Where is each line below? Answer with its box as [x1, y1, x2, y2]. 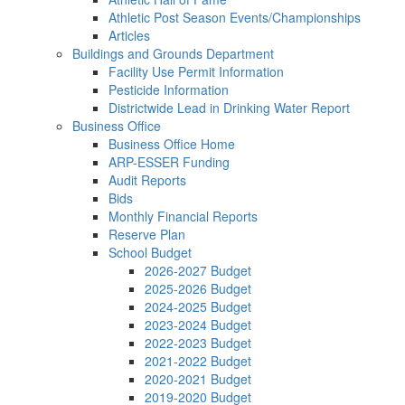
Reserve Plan [108, 225, 185, 243]
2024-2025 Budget [145, 297, 251, 316]
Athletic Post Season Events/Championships [108, 8, 361, 26]
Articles [108, 26, 150, 44]
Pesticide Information [108, 80, 229, 99]
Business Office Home [108, 135, 235, 153]
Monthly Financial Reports [108, 207, 258, 225]
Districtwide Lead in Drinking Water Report [108, 99, 350, 117]
